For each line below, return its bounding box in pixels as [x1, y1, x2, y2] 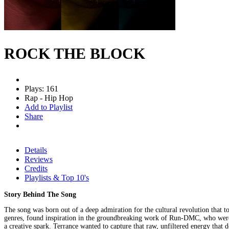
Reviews [25, 154, 53, 164]
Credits [25, 164, 48, 173]
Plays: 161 [25, 84, 58, 93]
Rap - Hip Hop [25, 93, 73, 102]
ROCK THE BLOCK [4, 44, 145, 62]
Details [25, 145, 47, 154]
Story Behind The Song [4, 190, 76, 198]
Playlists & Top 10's [25, 173, 89, 182]
